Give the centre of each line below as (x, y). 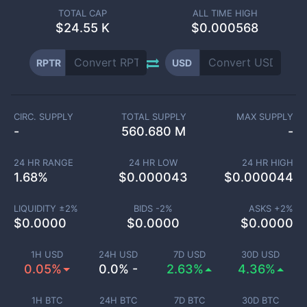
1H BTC (47, 300)
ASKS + (265, 208)
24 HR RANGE (43, 162)
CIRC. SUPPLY (44, 116)
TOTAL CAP (82, 13)
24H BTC (118, 300)
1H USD (47, 254)
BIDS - (147, 208)
